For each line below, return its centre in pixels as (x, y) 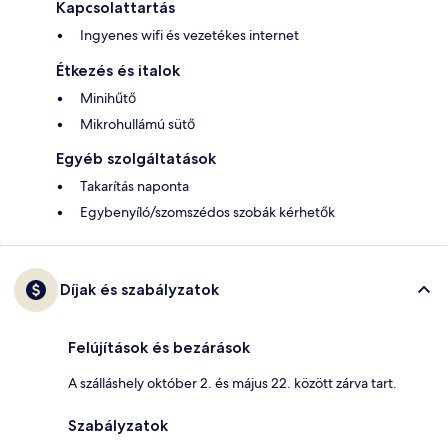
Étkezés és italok (118, 71)
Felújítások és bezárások (159, 348)
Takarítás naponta (134, 186)
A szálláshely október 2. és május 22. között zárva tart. (232, 383)
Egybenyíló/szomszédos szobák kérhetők (207, 212)
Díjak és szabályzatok (139, 290)
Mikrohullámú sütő (137, 124)
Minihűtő (108, 98)
